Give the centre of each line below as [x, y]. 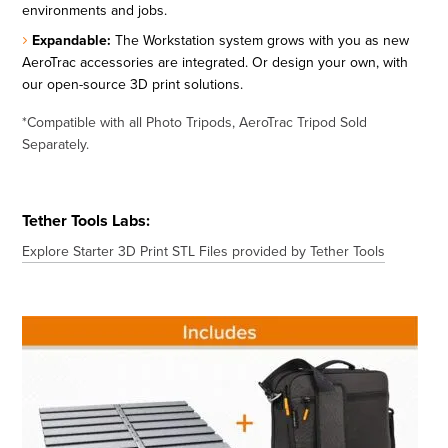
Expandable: [72, 40]
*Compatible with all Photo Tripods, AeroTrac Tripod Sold [195, 122]
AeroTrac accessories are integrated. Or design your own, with [215, 62]
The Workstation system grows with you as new [260, 40]
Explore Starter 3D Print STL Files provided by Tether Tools [204, 251]
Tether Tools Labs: [86, 221]
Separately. [56, 144]
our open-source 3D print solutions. [133, 84]
